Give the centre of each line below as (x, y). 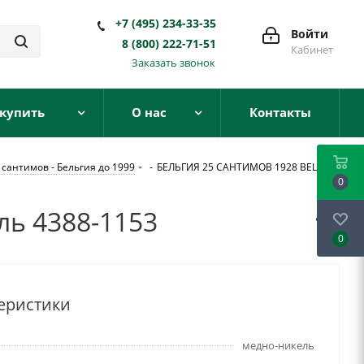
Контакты (280, 112)
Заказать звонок (173, 63)
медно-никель (278, 345)
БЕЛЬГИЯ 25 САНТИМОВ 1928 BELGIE (245, 167)
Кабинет (312, 50)
